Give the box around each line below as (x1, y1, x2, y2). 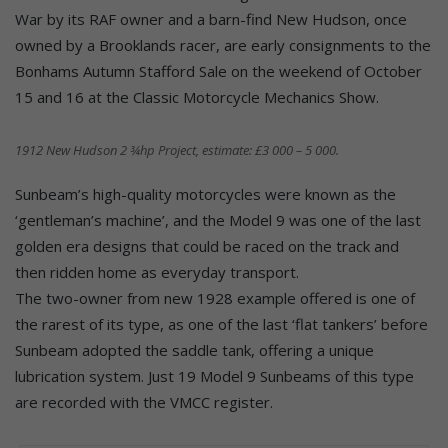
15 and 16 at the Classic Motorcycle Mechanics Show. (15, 86, 379, 107)
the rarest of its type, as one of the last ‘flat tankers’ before (15, 313, 428, 334)
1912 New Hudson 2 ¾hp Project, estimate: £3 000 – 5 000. (15, 140, 339, 159)
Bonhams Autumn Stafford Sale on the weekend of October (15, 60, 422, 81)
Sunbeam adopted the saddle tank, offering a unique (15, 339, 374, 360)
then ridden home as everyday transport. (15, 261, 299, 282)
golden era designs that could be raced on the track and (15, 235, 399, 256)
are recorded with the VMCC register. (15, 391, 273, 412)
